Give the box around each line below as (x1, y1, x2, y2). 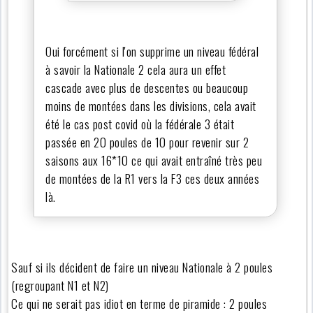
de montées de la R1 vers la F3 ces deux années (45, 168, 260, 187)
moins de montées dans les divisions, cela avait (45, 96, 256, 115)
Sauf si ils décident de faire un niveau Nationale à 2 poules (11, 257, 273, 276)
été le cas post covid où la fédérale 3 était (45, 114, 235, 133)
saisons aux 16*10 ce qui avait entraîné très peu (45, 150, 263, 169)
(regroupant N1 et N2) (11, 275, 109, 294)
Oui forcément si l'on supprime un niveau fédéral (45, 41, 259, 60)
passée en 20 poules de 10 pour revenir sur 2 (45, 132, 249, 151)
